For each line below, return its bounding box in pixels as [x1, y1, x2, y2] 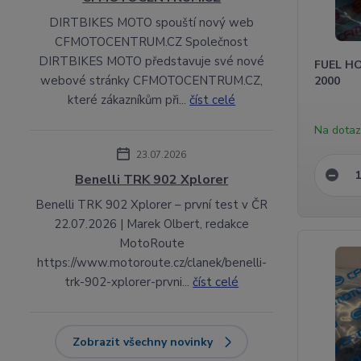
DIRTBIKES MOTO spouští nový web [49, 14, 255, 31]
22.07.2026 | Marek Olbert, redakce [54, 215, 250, 232]
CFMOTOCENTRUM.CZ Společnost [55, 33, 249, 50]
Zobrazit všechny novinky [73, 334, 214, 350]
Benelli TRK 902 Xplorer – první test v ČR [35, 196, 268, 213]
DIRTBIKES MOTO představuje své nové [39, 52, 265, 69]
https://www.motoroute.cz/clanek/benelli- [36, 254, 267, 271]
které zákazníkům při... [68, 91, 190, 108]
